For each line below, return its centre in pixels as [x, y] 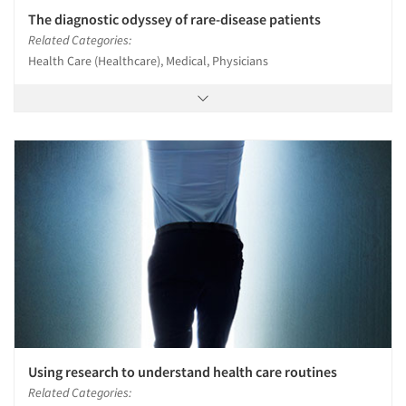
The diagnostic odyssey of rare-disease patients [174, 19]
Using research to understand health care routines [183, 372]
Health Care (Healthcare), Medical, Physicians [148, 61]
